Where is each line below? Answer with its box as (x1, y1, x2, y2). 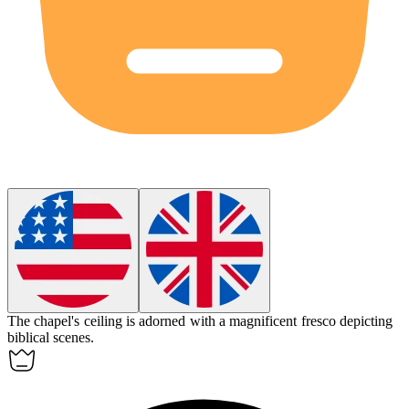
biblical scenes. (7, 330, 95, 346)
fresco (300, 313, 336, 330)
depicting (339, 313, 393, 330)
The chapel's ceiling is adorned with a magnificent (7, 313, 301, 330)
